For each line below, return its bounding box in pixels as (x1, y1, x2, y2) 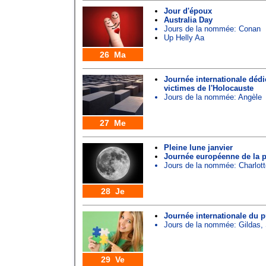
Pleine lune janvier (164, 143, 233, 152)
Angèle (238, 93, 262, 102)
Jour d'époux (164, 7, 212, 15)
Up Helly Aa (164, 33, 204, 42)
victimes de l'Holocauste (164, 84, 254, 93)
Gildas (239, 220, 261, 229)
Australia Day (164, 15, 213, 24)
